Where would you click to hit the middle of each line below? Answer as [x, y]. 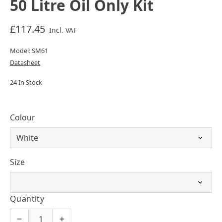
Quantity [27, 198]
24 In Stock [26, 82]
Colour [23, 117]
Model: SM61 [29, 50]
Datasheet [25, 62]
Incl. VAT [63, 30]
